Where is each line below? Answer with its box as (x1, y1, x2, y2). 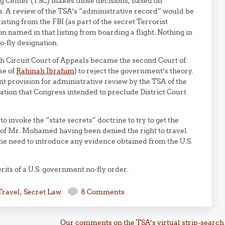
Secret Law (23, 187, 61, 196)
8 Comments (80, 187, 125, 196)
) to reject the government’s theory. (74, 66, 193, 75)
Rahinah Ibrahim (16, 66, 74, 75)
